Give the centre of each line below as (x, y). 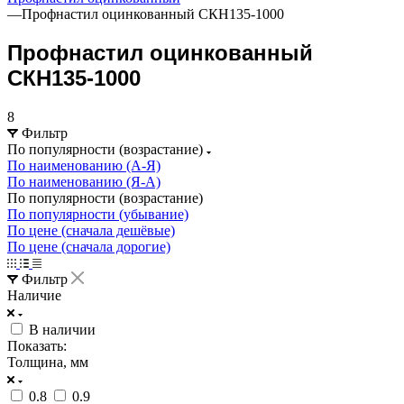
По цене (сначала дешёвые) (91, 230)
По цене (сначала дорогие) (89, 246)
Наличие (34, 295)
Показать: (37, 345)
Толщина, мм (48, 362)
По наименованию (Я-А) (84, 181)
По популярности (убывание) (98, 214)
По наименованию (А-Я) (84, 165)
